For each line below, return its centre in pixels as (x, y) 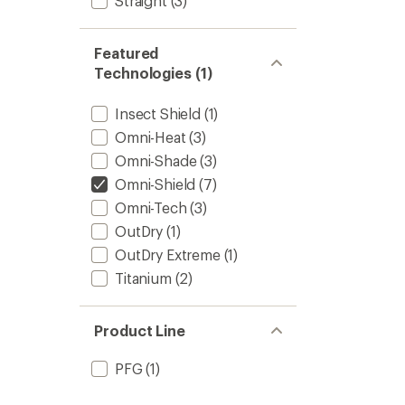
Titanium (143, 278)
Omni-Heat (151, 137)
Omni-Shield (155, 184)
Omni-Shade (156, 160)
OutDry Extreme (168, 254)
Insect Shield (158, 113)
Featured (127, 53)
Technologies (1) (153, 73)
